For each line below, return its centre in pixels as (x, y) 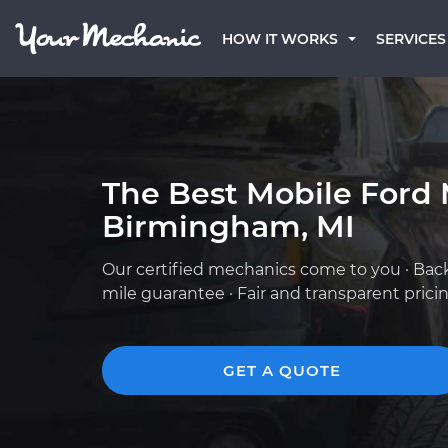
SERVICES (411, 39)
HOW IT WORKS (280, 39)
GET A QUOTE (282, 370)
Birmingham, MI (228, 226)
